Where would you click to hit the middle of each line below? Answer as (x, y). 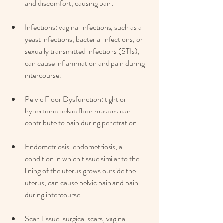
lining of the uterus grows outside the (81, 171)
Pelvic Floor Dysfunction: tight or (76, 99)
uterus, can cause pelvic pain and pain (82, 183)
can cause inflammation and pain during (86, 63)
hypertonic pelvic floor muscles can (79, 111)
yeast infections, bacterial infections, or (85, 39)
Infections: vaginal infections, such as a (84, 27)
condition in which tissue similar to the (83, 159)
